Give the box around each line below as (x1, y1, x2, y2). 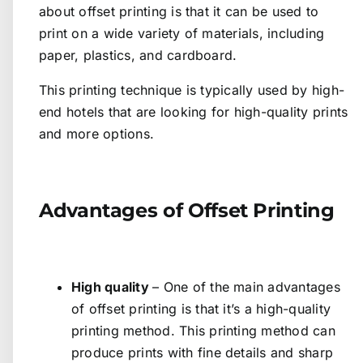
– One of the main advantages (152, 278, 340, 295)
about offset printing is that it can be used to (39, 2, 319, 19)
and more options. (39, 125, 155, 142)
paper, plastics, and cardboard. (39, 46, 237, 63)
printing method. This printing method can (71, 322, 335, 339)
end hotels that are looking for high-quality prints (39, 103, 348, 120)
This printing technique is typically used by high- (39, 81, 344, 98)
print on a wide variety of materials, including (39, 24, 325, 41)
